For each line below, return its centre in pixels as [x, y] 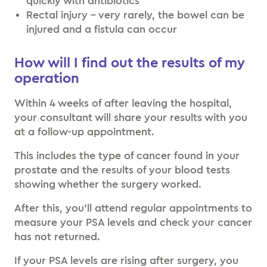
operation [47, 78]
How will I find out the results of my [130, 63]
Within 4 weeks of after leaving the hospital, [123, 103]
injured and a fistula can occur [102, 29]
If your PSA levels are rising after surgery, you [126, 260]
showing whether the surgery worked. [108, 184]
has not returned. [57, 236]
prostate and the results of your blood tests [122, 170]
